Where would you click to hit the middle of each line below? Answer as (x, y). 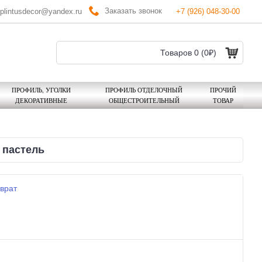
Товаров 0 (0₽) (188, 53)
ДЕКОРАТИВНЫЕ (41, 100)
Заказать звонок (133, 11)
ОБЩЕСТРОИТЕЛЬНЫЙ (144, 100)
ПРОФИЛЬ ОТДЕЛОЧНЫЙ (144, 90)
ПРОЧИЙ (223, 90)
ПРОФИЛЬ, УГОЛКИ (41, 90)
